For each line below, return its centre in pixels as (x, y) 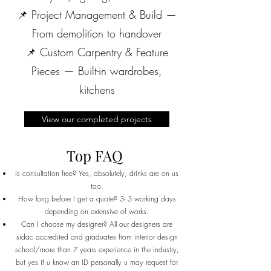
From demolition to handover (97, 33)
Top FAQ (94, 155)
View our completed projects (97, 119)
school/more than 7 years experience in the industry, (97, 250)
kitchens (97, 90)
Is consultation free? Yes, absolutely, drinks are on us (97, 173)
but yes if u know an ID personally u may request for (97, 262)
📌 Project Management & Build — (97, 15)
